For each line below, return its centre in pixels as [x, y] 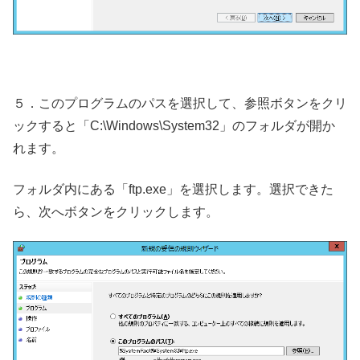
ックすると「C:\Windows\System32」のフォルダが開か [174, 126]
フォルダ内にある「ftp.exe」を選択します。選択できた [173, 189]
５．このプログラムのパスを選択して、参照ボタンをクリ [180, 104]
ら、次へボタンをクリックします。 [116, 211]
